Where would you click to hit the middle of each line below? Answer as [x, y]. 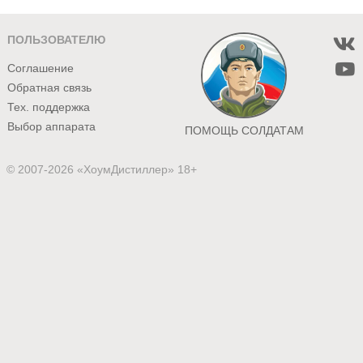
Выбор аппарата [52, 127]
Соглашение [41, 69]
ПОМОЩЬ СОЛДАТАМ [244, 130]
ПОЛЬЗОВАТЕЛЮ [57, 40]
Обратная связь [50, 88]
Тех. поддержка [49, 108]
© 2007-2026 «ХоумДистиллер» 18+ [102, 170]
